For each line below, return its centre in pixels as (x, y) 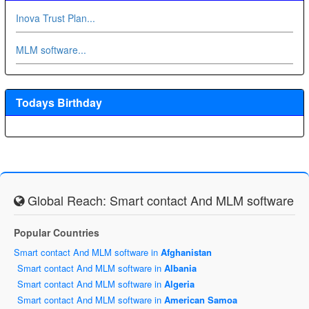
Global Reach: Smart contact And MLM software (159, 200)
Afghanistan (186, 252)
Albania (180, 268)
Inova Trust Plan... (55, 18)
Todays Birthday (59, 102)
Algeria (179, 283)
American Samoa (201, 299)
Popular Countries (57, 232)
